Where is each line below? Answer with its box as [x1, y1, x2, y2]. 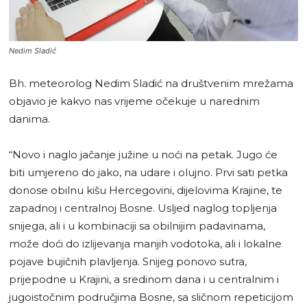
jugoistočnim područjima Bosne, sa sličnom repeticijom [9, 291, 293, 304]
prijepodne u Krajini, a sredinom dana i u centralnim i [9, 273, 279, 286]
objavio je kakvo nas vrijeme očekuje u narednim [9, 95, 260, 108]
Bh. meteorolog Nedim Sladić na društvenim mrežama [9, 77, 293, 90]
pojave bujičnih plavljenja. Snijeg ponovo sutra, [9, 255, 247, 269]
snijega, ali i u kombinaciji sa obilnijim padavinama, [9, 219, 265, 233]
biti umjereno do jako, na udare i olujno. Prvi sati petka [9, 166, 288, 180]
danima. [9, 112, 50, 126]
